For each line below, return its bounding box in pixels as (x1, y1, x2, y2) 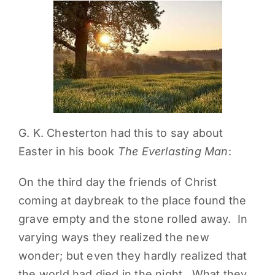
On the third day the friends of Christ (18, 175, 217, 188)
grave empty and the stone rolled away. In (18, 212, 248, 225)
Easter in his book (18, 144, 118, 158)
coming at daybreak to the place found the (18, 193, 247, 207)
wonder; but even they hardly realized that (18, 249, 247, 262)
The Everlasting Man (117, 144, 228, 158)
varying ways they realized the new (18, 230, 209, 244)
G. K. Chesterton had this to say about (18, 126, 223, 139)
